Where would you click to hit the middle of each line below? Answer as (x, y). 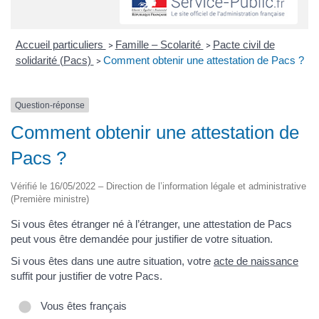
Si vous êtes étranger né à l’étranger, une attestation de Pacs (151, 224)
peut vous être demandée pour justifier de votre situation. (142, 239)
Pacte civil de (244, 44)
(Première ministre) (50, 199)
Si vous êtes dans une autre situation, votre (112, 261)
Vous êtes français (81, 305)
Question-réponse (50, 105)
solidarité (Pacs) (54, 60)
